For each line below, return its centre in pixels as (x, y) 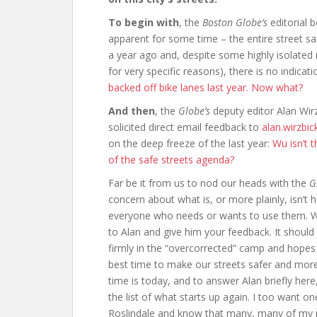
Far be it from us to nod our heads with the (209, 183)
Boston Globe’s (235, 22)
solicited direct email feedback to (185, 127)
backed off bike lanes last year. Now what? (206, 87)
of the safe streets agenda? (171, 159)
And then (132, 110)
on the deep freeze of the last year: (190, 143)
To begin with (144, 22)
